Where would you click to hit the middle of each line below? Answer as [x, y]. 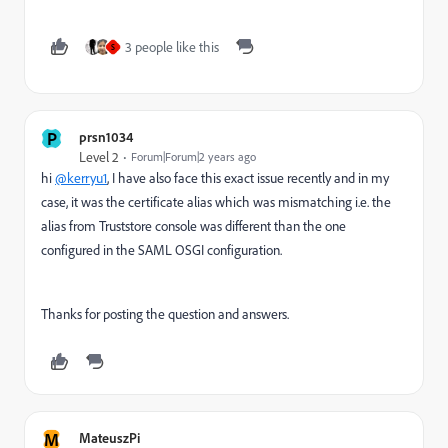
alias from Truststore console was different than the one [193, 226]
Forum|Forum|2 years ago [193, 157]
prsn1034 [106, 137]
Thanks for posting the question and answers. [165, 314]
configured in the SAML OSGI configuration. [161, 250]
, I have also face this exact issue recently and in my [248, 178]
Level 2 [99, 157]
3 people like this [172, 47]
